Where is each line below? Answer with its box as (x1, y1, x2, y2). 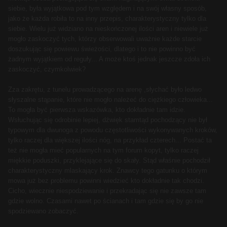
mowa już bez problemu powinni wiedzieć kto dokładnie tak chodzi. (8, 177, 204, 185)
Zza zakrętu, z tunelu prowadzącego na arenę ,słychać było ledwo (8, 86, 202, 94)
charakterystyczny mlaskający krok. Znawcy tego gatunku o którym (8, 167, 207, 175)
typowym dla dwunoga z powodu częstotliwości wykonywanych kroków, (8, 126, 217, 134)
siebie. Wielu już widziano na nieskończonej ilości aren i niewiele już (8, 25, 208, 33)
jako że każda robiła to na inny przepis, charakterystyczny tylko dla (8, 15, 206, 23)
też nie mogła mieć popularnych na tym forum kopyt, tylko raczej (8, 146, 199, 155)
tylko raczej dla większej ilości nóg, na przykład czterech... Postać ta (8, 136, 212, 144)
